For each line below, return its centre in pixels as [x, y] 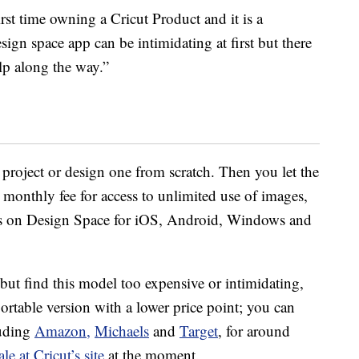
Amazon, [63, 331]
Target [199, 331]
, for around [254, 331]
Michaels [122, 331]
